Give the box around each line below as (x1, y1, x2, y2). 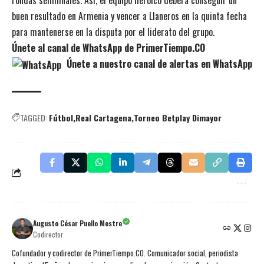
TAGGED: (20, 111, 47, 124)
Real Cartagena (75, 111, 131, 124)
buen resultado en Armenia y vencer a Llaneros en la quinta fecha (12, 8, 247, 23)
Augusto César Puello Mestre (33, 217, 122, 228)
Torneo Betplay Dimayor (134, 111, 222, 124)
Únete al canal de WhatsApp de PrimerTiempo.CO (12, 40, 205, 55)
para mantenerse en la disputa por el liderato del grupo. (12, 24, 214, 39)
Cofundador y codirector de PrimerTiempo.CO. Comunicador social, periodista (12, 247, 238, 259)
